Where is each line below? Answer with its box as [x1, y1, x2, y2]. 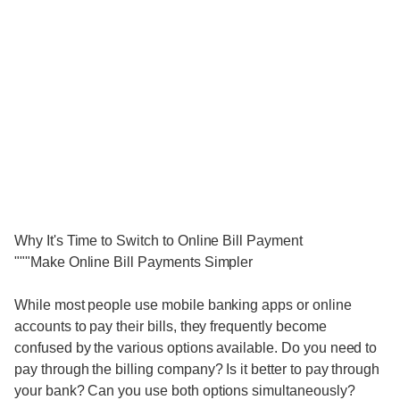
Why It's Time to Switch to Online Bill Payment [14, 233, 303, 248]
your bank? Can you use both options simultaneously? [14, 383, 355, 398]
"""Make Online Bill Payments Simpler [14, 254, 254, 270]
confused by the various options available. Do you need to [14, 340, 378, 355]
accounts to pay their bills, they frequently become [14, 319, 327, 334]
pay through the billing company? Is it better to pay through [14, 362, 380, 377]
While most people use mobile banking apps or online [14, 297, 352, 312]
